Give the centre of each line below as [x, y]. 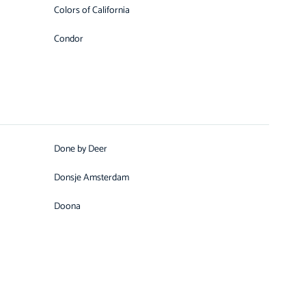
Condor [69, 39]
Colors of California [92, 11]
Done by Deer [81, 149]
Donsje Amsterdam [92, 178]
